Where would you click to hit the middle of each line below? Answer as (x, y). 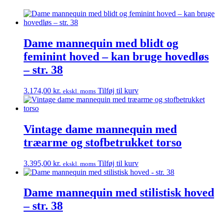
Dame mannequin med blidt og (101, 43)
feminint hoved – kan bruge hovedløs (116, 56)
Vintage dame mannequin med (100, 129)
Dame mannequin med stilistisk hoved (119, 193)
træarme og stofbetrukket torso (103, 142)
